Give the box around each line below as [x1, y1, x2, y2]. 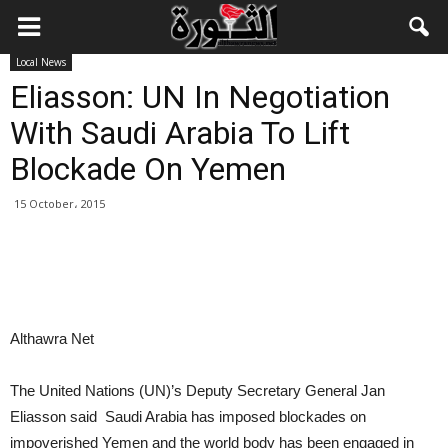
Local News [16, 55, 66, 69]
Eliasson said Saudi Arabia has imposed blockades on [10, 408, 366, 425]
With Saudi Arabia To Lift [10, 114, 350, 152]
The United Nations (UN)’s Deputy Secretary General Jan [10, 382, 385, 399]
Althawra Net [10, 330, 94, 347]
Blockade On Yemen [10, 150, 286, 188]
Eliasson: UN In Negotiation [10, 78, 390, 116]
